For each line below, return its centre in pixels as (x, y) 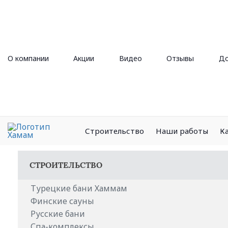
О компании (28, 58)
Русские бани (58, 214)
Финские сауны (62, 201)
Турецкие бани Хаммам (79, 188)
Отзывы (180, 58)
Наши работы (182, 131)
